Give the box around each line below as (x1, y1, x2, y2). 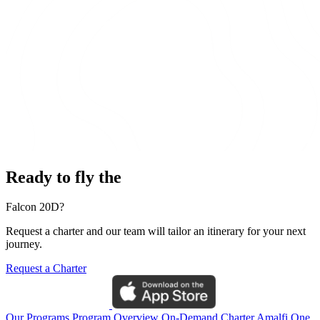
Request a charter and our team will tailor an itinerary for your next (6, 225, 306, 238)
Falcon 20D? (6, 201, 64, 214)
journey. (6, 238, 42, 251)
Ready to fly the (6, 167, 121, 186)
